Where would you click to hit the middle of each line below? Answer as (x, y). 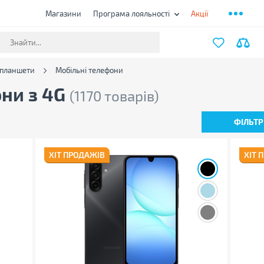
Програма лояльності (131, 13)
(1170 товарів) (114, 96)
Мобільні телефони (89, 70)
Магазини (63, 13)
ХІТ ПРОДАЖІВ (77, 155)
